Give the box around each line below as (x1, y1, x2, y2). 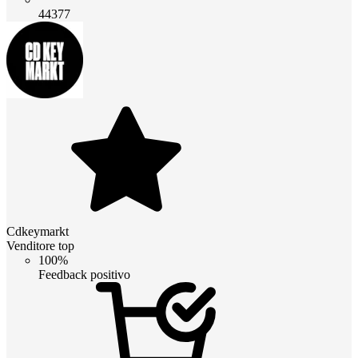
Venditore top (6, 238, 74, 253)
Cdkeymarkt (6, 224, 69, 238)
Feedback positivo (38, 267, 130, 281)
